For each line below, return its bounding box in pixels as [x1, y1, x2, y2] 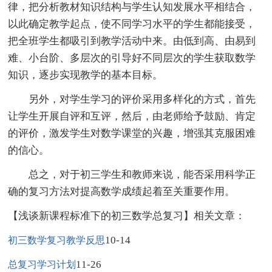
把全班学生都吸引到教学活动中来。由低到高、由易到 [8, 35, 256, 47]
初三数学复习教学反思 [8, 234, 106, 245]
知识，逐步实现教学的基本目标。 [8, 69, 163, 81]
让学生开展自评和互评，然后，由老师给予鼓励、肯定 [8, 110, 256, 122]
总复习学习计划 [8, 259, 76, 270]
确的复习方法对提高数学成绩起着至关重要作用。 [8, 185, 236, 197]
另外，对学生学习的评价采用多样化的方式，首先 [8, 93, 256, 105]
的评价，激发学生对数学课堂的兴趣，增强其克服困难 [8, 127, 256, 139]
